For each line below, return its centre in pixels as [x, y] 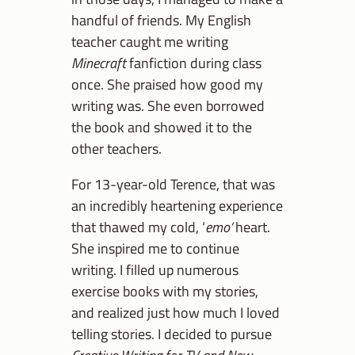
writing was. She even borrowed [168, 106]
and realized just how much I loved [176, 313]
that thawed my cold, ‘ [138, 227]
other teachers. [116, 149]
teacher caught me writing [150, 42]
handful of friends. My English [161, 20]
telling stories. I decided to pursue [172, 334]
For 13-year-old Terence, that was [173, 184]
